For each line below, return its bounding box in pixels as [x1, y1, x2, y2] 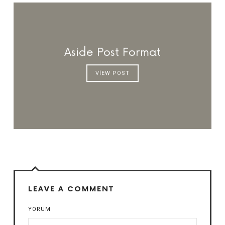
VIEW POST [95, 70, 130, 77]
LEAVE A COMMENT [28, 185, 114, 194]
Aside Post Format [64, 46, 161, 60]
